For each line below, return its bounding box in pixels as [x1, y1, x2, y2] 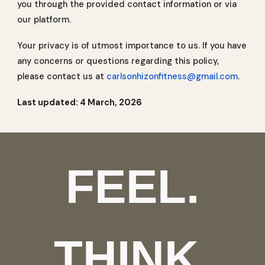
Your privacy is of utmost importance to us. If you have [17, 40, 247, 51]
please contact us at [17, 70, 107, 82]
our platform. [17, 14, 72, 25]
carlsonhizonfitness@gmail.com [106, 70, 238, 82]
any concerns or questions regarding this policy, [17, 55, 219, 67]
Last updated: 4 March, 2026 [17, 96, 143, 108]
